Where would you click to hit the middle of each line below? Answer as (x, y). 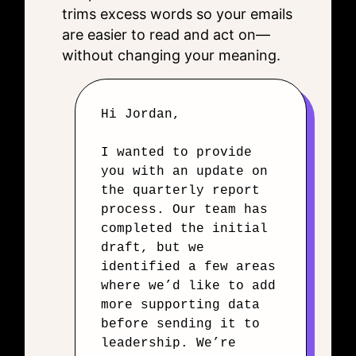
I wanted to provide (176, 153)
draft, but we (153, 248)
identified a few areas (188, 267)
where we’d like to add (188, 286)
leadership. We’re (168, 343)
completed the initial (184, 229)
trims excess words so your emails (177, 14)
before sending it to (180, 324)
